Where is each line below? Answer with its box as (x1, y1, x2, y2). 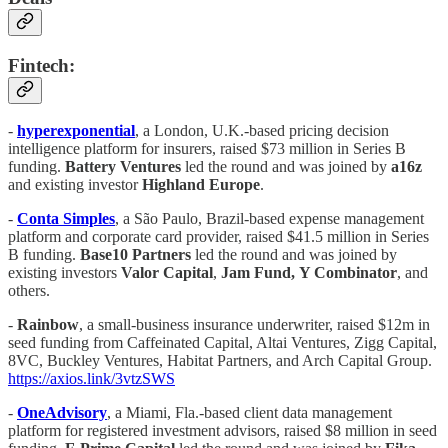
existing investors (8, 264, 121, 282)
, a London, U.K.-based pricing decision (135, 122, 389, 140)
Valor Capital (121, 264, 213, 282)
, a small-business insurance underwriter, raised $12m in (79, 316, 430, 334)
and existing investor (8, 176, 142, 194)
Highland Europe (142, 176, 260, 194)
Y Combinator (299, 264, 397, 282)
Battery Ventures (65, 158, 181, 176)
